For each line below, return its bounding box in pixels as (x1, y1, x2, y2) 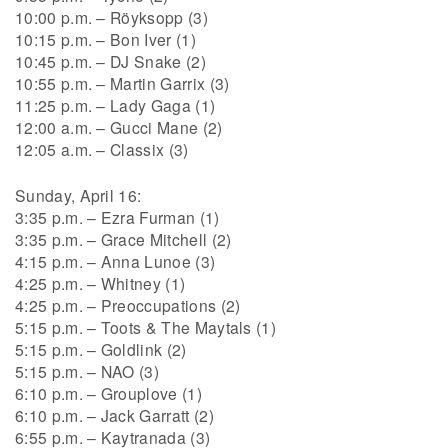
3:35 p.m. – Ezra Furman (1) (15, 205, 220, 228)
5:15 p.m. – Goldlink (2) (15, 337, 187, 360)
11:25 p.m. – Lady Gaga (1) (15, 94, 216, 117)
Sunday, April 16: (15, 183, 142, 206)
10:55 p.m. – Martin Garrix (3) (15, 72, 230, 95)
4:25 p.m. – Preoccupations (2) (15, 293, 241, 316)
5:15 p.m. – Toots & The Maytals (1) (15, 315, 277, 338)
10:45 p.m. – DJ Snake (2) (15, 50, 206, 73)
